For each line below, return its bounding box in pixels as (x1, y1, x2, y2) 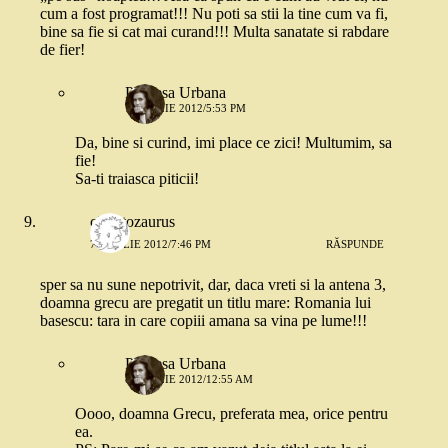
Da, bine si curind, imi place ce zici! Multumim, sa (75, 134, 392, 151)
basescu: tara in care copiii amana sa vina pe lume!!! (40, 312, 367, 329)
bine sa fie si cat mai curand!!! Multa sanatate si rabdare (40, 23, 389, 40)
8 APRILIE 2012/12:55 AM (125, 373, 253, 385)
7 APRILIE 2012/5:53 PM (125, 102, 246, 114)
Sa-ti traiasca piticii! (75, 170, 199, 187)
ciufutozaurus (90, 213, 175, 230)
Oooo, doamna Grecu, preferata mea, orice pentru (75, 405, 388, 422)
